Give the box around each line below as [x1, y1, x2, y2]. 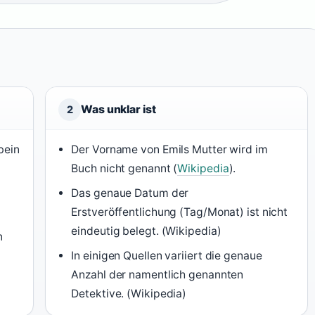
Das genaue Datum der [71, 186, 189, 200]
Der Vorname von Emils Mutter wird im [71, 143, 268, 156]
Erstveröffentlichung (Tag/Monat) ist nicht [71, 205, 288, 219]
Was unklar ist [81, 103, 156, 116]
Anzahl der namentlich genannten [71, 268, 244, 281]
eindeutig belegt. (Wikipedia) [71, 224, 221, 238]
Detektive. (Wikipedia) [71, 287, 187, 300]
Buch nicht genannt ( [71, 162, 178, 175]
